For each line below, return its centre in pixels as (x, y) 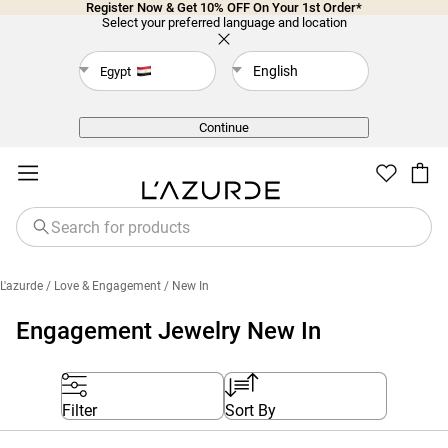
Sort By (250, 410)
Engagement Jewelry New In (168, 331)
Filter (79, 410)
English (275, 71)
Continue (224, 127)
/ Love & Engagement (103, 286)
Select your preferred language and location (224, 22)
